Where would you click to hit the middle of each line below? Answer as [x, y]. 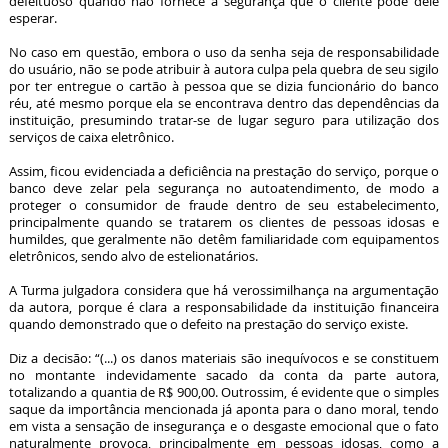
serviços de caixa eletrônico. [91, 137]
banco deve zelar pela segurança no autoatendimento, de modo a [224, 188]
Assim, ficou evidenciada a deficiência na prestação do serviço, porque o [224, 171]
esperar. [32, 18]
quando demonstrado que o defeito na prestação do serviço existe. [208, 324]
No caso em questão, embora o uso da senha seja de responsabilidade [224, 52]
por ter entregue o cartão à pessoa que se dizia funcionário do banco [224, 86]
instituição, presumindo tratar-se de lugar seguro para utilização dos [224, 120]
